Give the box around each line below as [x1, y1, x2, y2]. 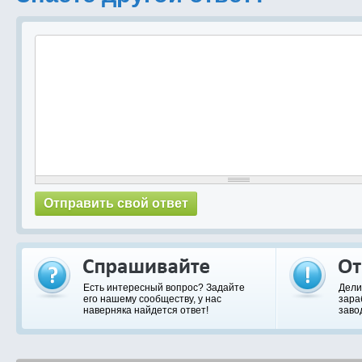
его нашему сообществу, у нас [83, 293, 221, 305]
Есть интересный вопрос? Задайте [83, 282, 245, 293]
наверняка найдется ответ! [83, 305, 208, 316]
